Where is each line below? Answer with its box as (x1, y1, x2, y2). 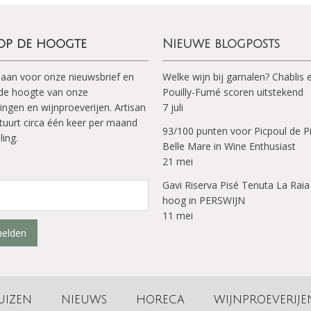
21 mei (162, 155, 193, 168)
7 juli (162, 101, 183, 114)
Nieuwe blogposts (162, 37, 280, 51)
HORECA (136, 294, 185, 306)
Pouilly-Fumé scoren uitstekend (162, 85, 303, 99)
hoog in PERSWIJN (162, 194, 245, 207)
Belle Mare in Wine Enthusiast (162, 140, 296, 153)
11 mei (162, 209, 193, 222)
